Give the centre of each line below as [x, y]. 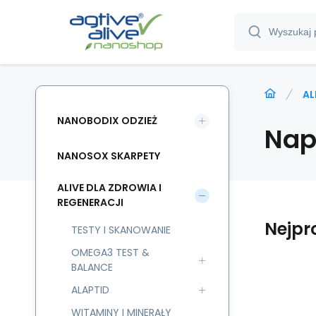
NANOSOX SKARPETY [109, 156]
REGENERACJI [90, 202]
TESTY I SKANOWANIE [121, 230]
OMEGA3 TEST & [110, 253]
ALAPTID [90, 290]
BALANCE [92, 267]
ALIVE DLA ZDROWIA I [109, 188]
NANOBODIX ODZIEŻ [107, 120]
